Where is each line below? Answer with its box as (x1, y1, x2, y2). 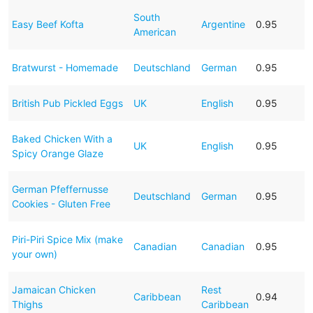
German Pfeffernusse (11, 182, 108, 195)
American (133, 25, 176, 38)
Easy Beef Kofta (11, 17, 84, 30)
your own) (11, 247, 57, 260)
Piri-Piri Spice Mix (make (11, 233, 123, 245)
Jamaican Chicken (11, 283, 96, 296)
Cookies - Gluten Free (11, 197, 110, 210)
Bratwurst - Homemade (11, 61, 118, 73)
